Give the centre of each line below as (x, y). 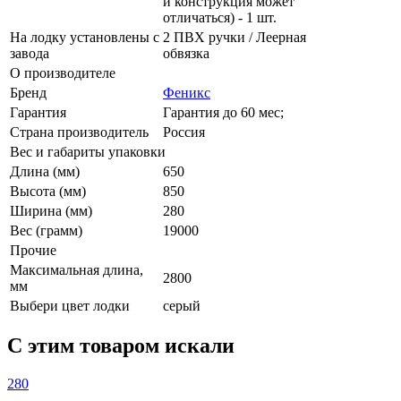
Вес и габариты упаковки (88, 151)
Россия (184, 132)
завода (30, 53)
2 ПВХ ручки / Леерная (235, 37)
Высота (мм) (48, 191)
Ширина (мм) (51, 210)
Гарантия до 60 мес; (223, 112)
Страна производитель (79, 132)
